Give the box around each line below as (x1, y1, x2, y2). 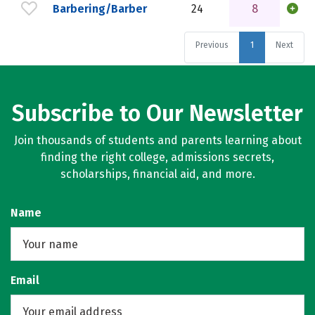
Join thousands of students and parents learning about (13, 134, 302, 147)
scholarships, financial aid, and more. (60, 167, 255, 181)
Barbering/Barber (53, 1, 147, 15)
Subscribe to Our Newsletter (12, 100, 303, 127)
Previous (195, 40, 229, 50)
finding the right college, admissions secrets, (41, 150, 274, 164)
